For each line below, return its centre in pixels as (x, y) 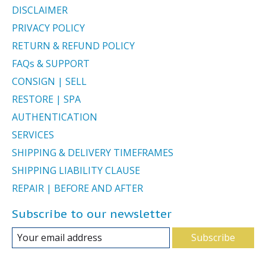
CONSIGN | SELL (49, 82)
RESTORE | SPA (46, 99)
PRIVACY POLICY (48, 28)
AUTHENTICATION (55, 117)
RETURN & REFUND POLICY (73, 46)
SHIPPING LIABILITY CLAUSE (76, 171)
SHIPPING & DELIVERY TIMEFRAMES (93, 153)
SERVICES (33, 135)
